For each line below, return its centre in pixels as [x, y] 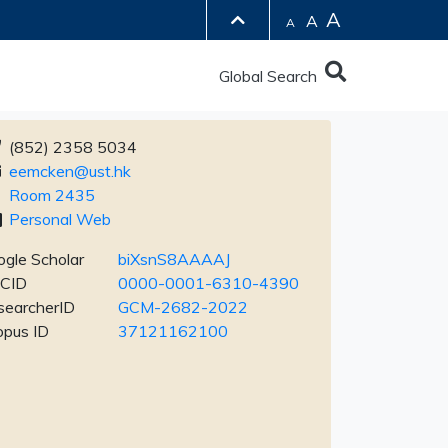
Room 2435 [52, 195]
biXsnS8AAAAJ [174, 259]
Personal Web [60, 219]
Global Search [272, 75]
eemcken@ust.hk [70, 171]
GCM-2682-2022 [183, 307]
